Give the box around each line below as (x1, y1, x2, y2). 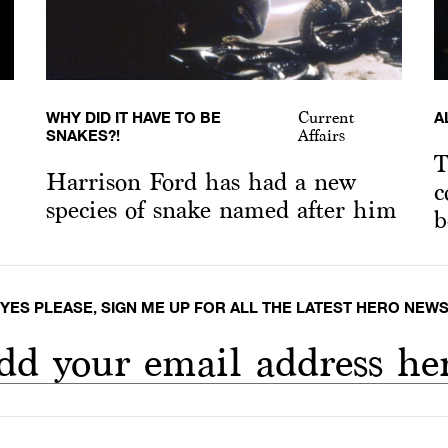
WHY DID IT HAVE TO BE (45, 108, 221, 127)
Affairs (298, 127, 345, 145)
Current (298, 109, 354, 127)
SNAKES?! (45, 126, 120, 145)
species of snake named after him (45, 197, 397, 224)
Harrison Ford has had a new (45, 169, 356, 196)
